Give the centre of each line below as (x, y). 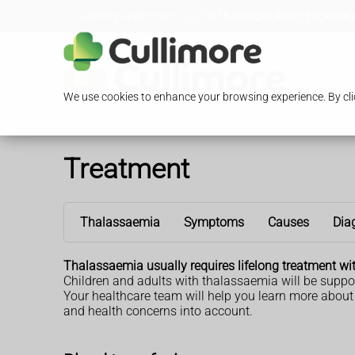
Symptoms (214, 222)
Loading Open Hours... (132, 17)
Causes (288, 222)
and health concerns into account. (158, 311)
